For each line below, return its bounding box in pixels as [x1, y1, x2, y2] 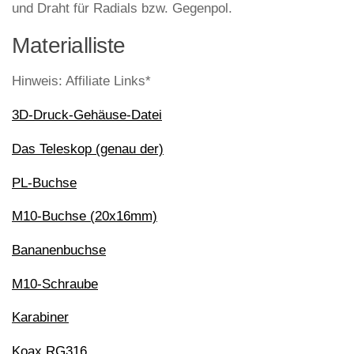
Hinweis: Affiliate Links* [12, 73, 151, 89]
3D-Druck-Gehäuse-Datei [12, 107, 162, 123]
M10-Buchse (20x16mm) [12, 209, 157, 224]
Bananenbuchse [12, 242, 106, 258]
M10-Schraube [12, 276, 98, 292]
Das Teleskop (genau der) [12, 141, 164, 156]
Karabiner [12, 310, 69, 326]
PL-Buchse [12, 175, 77, 190]
